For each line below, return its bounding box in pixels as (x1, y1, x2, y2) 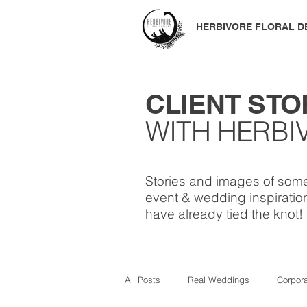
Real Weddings (188, 274, 249, 285)
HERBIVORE (196, 21, 252, 32)
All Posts (125, 274, 160, 285)
